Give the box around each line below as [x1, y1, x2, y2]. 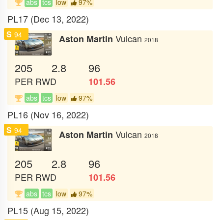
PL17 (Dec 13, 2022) [7, 12, 89, 25]
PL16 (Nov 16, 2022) [7, 108, 89, 121]
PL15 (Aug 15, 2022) [7, 203, 89, 217]
